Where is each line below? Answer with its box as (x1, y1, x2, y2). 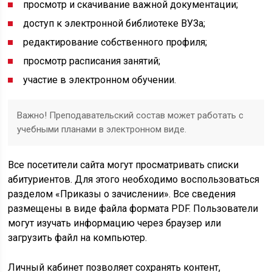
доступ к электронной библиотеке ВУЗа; (23, 18, 206, 29)
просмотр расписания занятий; (23, 55, 161, 67)
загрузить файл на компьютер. (8, 232, 148, 243)
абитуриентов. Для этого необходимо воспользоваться (8, 174, 260, 185)
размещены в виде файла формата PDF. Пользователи (8, 203, 259, 214)
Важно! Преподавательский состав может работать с (17, 110, 244, 121)
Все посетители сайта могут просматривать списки (8, 159, 239, 171)
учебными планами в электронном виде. (17, 124, 187, 135)
